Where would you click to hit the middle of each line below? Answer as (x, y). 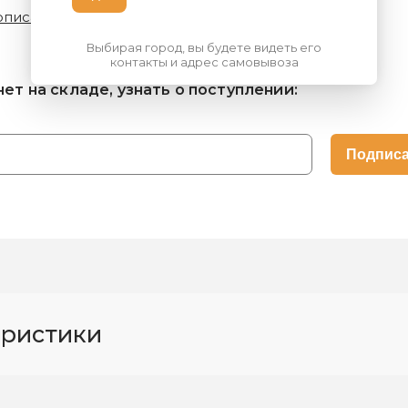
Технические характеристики (195, 17)
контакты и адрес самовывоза (204, 61)
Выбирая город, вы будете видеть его (204, 47)
